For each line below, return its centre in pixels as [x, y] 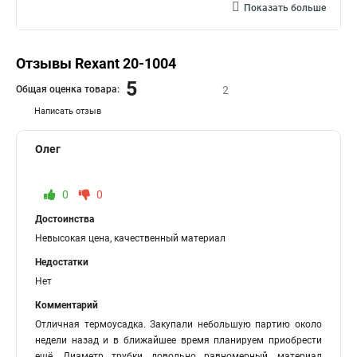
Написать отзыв [68, 111]
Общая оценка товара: [68, 89]
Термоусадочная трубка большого [108, 16]
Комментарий [67, 305]
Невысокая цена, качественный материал [130, 238]
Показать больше [285, 8]
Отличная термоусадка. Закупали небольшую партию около [178, 324]
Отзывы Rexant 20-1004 [96, 63]
